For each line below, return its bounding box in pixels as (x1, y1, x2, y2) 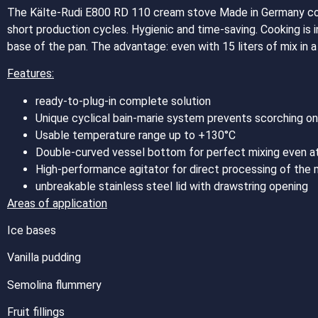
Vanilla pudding (7, 251, 81, 265)
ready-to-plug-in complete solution (35, 94, 211, 108)
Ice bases (7, 223, 56, 237)
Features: (7, 67, 54, 81)
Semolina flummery (7, 278, 102, 292)
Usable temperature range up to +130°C (35, 128, 236, 142)
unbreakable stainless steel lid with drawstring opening (35, 179, 308, 193)
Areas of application (7, 196, 107, 210)
